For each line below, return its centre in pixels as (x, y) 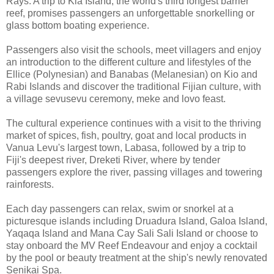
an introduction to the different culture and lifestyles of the (129, 62)
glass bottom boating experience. (78, 26)
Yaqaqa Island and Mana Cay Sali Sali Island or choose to (132, 234)
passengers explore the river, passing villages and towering (134, 172)
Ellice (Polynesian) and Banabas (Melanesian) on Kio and (132, 75)
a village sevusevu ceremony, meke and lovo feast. (116, 99)
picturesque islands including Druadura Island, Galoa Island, (137, 221)
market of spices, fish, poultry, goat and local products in (126, 136)
